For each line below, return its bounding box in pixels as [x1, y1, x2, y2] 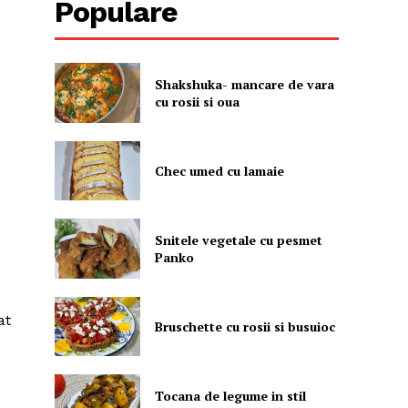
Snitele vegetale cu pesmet [154, 230, 322, 249]
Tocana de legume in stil [154, 386, 306, 404]
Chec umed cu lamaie [154, 161, 284, 179]
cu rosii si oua [154, 92, 240, 110]
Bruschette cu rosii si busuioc [154, 317, 335, 335]
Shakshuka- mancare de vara [154, 75, 334, 93]
